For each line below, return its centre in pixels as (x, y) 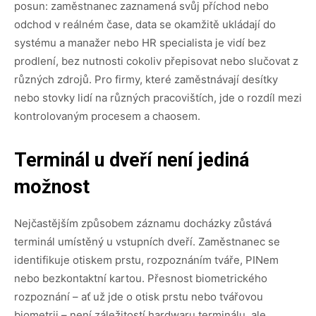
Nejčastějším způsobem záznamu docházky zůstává (143, 223)
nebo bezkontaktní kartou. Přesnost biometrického (141, 278)
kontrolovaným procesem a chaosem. (107, 116)
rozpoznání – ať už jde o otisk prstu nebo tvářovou (139, 296)
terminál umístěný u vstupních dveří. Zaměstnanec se (147, 241)
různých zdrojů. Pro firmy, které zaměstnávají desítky (146, 79)
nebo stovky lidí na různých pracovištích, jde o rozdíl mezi (158, 97)
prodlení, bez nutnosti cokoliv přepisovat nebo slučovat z (156, 61)
